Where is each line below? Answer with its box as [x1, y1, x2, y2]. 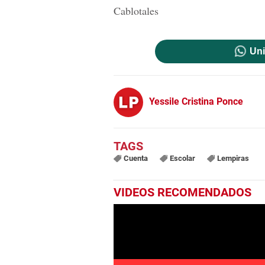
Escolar [169, 154, 195, 163]
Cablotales [114, 4, 159, 18]
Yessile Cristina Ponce [149, 95, 243, 107]
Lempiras [216, 154, 249, 163]
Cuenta [123, 154, 148, 163]
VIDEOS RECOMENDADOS [114, 185, 251, 200]
